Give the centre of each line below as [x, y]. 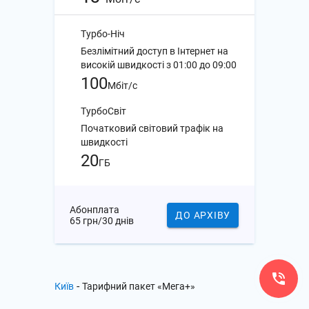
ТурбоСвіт [103, 111]
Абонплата [94, 210]
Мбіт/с [122, 86]
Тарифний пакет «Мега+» [139, 286]
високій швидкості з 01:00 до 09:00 [159, 65]
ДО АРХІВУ [203, 215]
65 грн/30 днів [102, 221]
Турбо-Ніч [103, 34]
